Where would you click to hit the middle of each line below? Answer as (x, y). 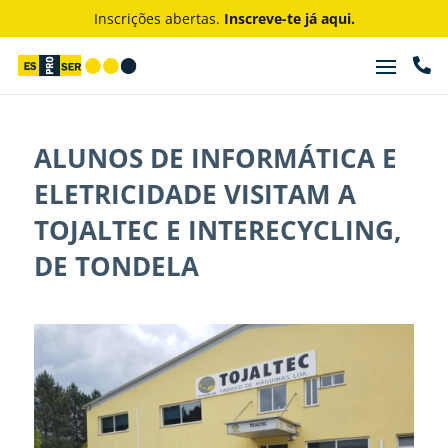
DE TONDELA (116, 266)
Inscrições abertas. (158, 18)
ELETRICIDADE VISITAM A (194, 194)
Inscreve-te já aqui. (289, 18)
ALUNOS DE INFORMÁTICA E (215, 158)
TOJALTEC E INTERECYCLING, (217, 230)
